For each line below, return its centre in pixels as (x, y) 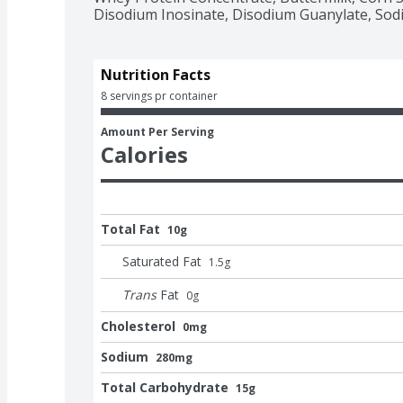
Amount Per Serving (157, 131)
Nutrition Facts (156, 74)
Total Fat (130, 228)
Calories (144, 154)
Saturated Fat (162, 261)
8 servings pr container (159, 95)
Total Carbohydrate (165, 387)
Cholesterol (138, 326)
